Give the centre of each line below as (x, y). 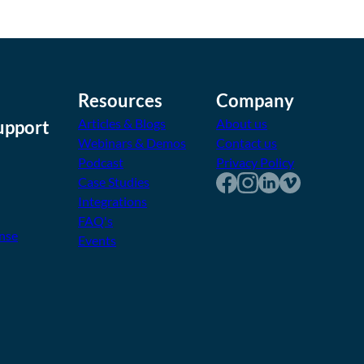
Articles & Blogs (122, 123)
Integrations (113, 201)
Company (255, 100)
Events (97, 240)
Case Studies (114, 181)
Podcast (101, 162)
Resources (120, 100)
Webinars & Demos (132, 142)
